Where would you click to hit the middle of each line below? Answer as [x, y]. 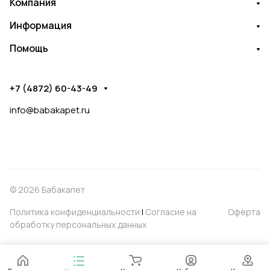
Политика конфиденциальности [75, 212]
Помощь [29, 48]
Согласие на [171, 212]
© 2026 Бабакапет [47, 190]
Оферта [244, 212]
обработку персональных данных [78, 224]
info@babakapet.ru [50, 110]
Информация [41, 25]
